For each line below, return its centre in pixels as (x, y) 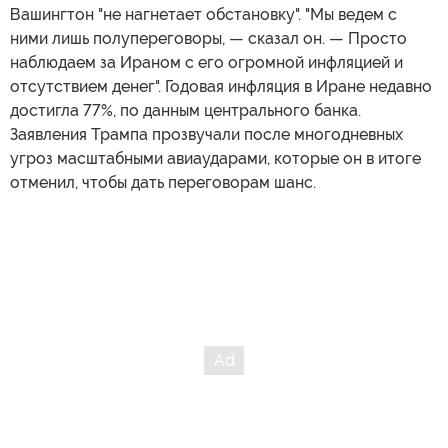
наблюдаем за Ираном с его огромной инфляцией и (206, 62)
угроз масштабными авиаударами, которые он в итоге (215, 158)
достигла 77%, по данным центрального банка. (185, 110)
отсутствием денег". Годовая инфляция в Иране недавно (221, 86)
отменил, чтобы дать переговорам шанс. (163, 182)
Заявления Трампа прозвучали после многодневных (206, 134)
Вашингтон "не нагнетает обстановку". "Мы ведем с (203, 14)
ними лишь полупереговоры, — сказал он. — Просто (208, 38)
